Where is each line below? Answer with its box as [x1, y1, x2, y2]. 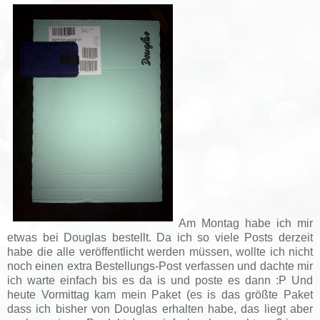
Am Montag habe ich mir [179, 216, 313, 229]
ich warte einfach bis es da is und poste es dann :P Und [7, 274, 313, 286]
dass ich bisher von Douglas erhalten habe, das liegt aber [7, 302, 313, 315]
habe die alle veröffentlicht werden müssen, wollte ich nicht [7, 245, 313, 258]
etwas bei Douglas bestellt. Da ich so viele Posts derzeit [7, 231, 313, 244]
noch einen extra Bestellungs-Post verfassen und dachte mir [7, 259, 313, 272]
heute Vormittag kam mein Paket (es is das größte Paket [7, 288, 313, 301]
